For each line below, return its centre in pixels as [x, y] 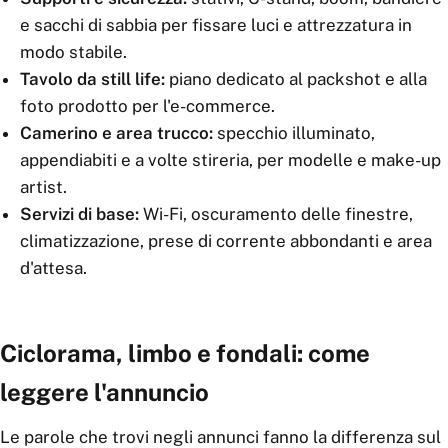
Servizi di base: [79, 214]
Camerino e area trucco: [116, 133]
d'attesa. [53, 268]
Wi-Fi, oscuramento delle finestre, [276, 214]
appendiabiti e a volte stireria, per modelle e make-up [230, 160]
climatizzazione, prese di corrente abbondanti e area [226, 241]
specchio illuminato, [294, 133]
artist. [43, 187]
